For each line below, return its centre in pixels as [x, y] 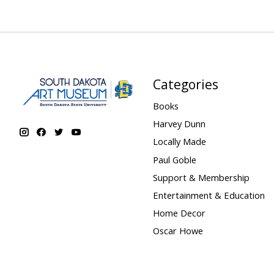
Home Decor [179, 213]
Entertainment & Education [209, 195]
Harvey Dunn [179, 124]
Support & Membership [201, 177]
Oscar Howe [178, 231]
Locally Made [179, 142]
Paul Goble [174, 159]
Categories [185, 84]
